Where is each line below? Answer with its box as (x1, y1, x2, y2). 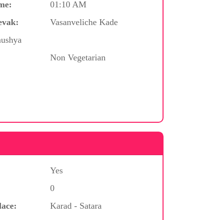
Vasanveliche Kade (50, 17, 118, 27)
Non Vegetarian (50, 52, 106, 62)
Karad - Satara (50, 200, 102, 211)
